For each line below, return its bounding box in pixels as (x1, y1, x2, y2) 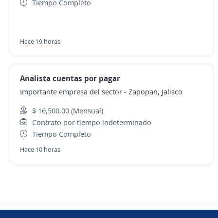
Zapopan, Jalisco (128, 87, 182, 96)
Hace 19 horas (20, 37, 60, 46)
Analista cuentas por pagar (20, 73, 120, 84)
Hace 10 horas (20, 145, 60, 154)
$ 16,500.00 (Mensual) (32, 106, 103, 115)
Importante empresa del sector (20, 87, 122, 96)
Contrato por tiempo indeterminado (32, 117, 151, 127)
